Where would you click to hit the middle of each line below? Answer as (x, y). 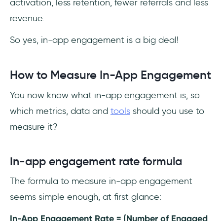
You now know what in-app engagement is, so (105, 95)
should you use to (167, 111)
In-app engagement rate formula (96, 161)
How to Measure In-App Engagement (110, 75)
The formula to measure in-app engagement (101, 181)
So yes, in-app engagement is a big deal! (94, 40)
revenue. (27, 18)
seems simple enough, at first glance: (86, 197)
